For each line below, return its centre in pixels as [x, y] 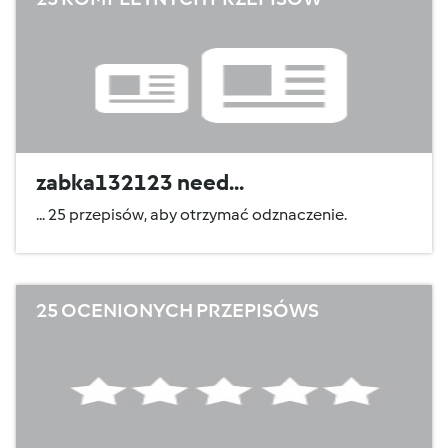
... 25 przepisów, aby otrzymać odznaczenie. [191, 214]
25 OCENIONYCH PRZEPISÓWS [177, 310]
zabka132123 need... [140, 182]
